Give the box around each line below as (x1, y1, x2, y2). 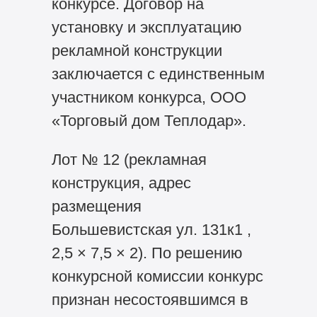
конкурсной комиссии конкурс (51, 267, 263, 286)
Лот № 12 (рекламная (51, 151, 207, 169)
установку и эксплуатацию (51, 18, 242, 37)
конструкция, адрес (51, 174, 191, 192)
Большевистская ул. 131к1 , (51, 221, 251, 239)
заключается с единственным (51, 65, 265, 83)
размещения (51, 197, 142, 216)
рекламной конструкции (51, 42, 222, 60)
